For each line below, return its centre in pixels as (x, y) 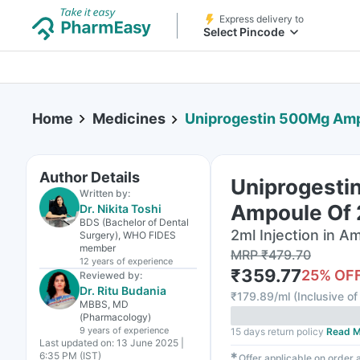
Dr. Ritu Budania (123, 290)
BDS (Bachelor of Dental (134, 222)
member (98, 248)
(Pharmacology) (115, 317)
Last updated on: (77, 343)
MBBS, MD (104, 304)
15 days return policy (277, 331)
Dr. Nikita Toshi (121, 209)
